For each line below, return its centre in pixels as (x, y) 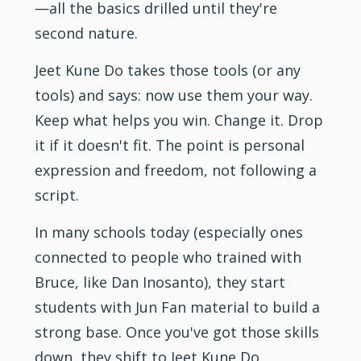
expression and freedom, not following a (176, 170)
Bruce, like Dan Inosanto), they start (160, 282)
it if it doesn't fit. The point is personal (170, 145)
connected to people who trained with (168, 257)
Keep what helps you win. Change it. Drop (179, 120)
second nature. (87, 33)
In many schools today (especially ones (169, 232)
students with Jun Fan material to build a (178, 307)
